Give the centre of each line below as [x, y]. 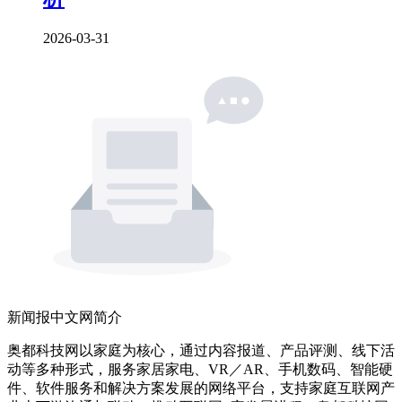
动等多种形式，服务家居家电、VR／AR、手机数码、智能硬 [200, 369]
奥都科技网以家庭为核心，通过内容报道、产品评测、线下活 [201, 350]
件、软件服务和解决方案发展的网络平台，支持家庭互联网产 [201, 388]
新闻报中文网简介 [65, 317]
